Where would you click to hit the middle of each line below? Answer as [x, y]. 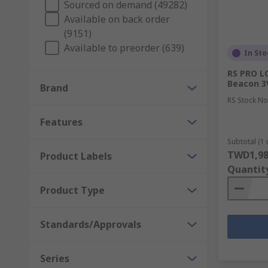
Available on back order [117, 19]
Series [55, 258]
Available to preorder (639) [124, 48]
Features [61, 122]
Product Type [72, 190]
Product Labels [76, 156]
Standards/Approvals [91, 224]
